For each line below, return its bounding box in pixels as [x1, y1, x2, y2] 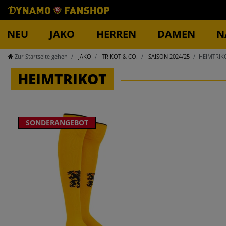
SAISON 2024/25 [147, 52, 190, 60]
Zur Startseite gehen [15, 52, 68, 60]
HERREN [96, 27, 136, 41]
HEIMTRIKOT [18, 69, 107, 88]
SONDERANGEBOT [26, 118, 88, 128]
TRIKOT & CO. [100, 52, 138, 60]
